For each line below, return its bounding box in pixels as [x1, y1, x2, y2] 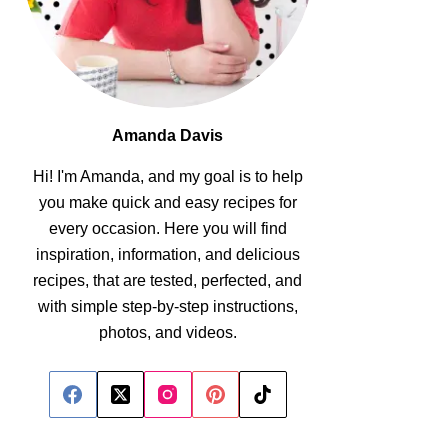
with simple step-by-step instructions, [37, 297, 298, 315]
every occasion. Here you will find [48, 219, 287, 237]
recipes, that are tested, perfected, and [33, 271, 303, 289]
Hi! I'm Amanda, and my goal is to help [32, 167, 303, 185]
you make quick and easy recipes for [38, 193, 297, 211]
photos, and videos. [98, 323, 237, 341]
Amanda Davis [112, 126, 224, 144]
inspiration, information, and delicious [35, 245, 300, 263]
